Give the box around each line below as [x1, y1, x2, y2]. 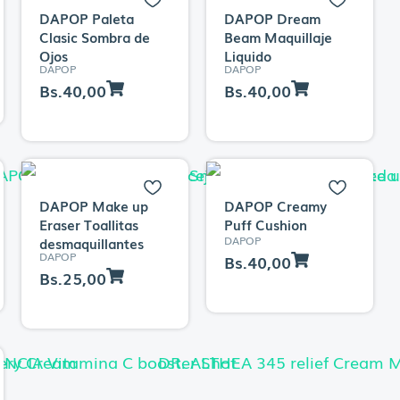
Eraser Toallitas [38, 213, 138, 234]
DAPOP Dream [223, 7, 321, 28]
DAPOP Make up [38, 195, 148, 215]
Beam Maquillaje [223, 26, 332, 46]
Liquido [223, 45, 271, 65]
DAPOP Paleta [38, 7, 134, 28]
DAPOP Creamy [223, 195, 327, 215]
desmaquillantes [38, 232, 144, 253]
